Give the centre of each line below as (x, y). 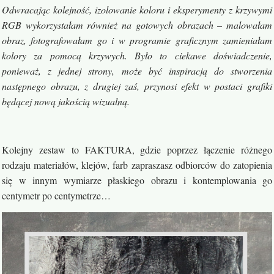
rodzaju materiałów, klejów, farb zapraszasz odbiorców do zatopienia (137, 165)
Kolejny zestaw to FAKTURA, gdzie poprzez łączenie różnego (137, 150)
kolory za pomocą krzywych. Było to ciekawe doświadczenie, (137, 56)
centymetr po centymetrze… (56, 196)
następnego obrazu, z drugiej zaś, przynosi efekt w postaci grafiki (137, 86)
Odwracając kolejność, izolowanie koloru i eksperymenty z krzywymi (137, 10)
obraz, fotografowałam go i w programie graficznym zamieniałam (137, 40)
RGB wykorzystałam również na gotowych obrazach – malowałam (137, 25)
